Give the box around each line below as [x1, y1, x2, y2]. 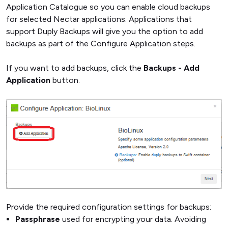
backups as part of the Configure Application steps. [6, 39, 195, 48]
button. [50, 75, 80, 85]
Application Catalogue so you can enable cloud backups [6, 2, 210, 12]
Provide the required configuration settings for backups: [6, 202, 211, 212]
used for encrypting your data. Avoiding [60, 214, 206, 224]
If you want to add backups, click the [6, 63, 144, 73]
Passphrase [15, 214, 60, 224]
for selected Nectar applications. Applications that [6, 14, 192, 24]
